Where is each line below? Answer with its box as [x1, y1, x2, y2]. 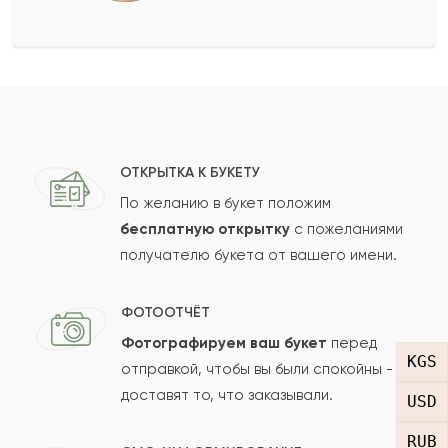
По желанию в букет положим [120, 193, 331, 212]
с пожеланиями [290, 219, 403, 238]
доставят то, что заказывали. [120, 385, 333, 404]
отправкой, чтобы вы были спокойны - [120, 359, 393, 378]
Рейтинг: [48, 247, 113, 267]
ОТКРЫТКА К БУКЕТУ [120, 163, 260, 181]
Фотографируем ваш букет [120, 333, 327, 352]
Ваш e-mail [48, 154, 138, 174]
